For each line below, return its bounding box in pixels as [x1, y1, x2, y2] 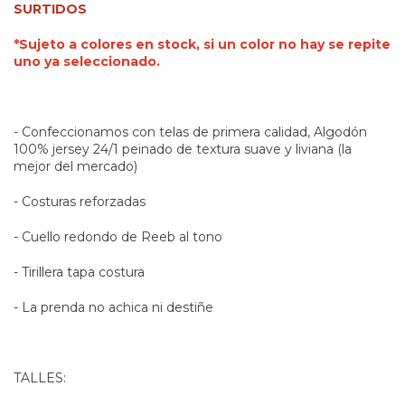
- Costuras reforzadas [14, 193, 146, 210]
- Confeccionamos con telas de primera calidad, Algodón [14, 123, 367, 140]
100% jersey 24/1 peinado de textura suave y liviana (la [14, 140, 352, 157]
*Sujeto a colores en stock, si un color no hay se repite [14, 35, 391, 52]
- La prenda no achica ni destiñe [14, 298, 217, 316]
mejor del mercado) [14, 157, 137, 174]
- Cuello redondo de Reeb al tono [14, 228, 222, 245]
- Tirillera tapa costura [14, 263, 145, 280]
